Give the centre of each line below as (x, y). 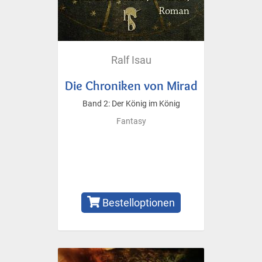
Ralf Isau (131, 60)
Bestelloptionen (138, 202)
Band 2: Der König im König (131, 104)
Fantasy (131, 121)
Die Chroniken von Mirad (131, 85)
